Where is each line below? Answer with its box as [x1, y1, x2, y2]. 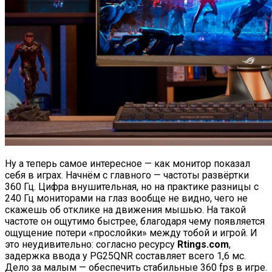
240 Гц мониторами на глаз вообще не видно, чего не [5, 192, 248, 204]
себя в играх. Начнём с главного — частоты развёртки [5, 169, 249, 181]
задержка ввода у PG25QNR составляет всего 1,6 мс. [5, 250, 246, 262]
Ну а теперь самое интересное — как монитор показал [5, 157, 250, 169]
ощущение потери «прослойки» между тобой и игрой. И [5, 226, 257, 239]
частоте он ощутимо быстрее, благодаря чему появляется [5, 215, 265, 227]
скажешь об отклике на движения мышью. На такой [5, 203, 246, 216]
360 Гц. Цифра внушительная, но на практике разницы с [5, 180, 259, 192]
